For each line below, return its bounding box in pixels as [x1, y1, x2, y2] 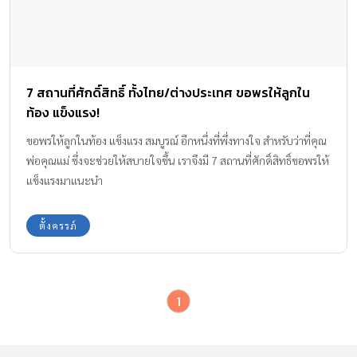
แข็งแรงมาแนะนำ [26, 172, 103, 187]
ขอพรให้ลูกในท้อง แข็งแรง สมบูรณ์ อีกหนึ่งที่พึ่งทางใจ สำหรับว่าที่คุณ [26, 132, 327, 147]
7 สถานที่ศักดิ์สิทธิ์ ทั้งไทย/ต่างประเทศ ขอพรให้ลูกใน [26, 82, 310, 102]
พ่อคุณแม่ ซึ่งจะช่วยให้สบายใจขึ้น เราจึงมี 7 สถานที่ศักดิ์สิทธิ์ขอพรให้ [26, 152, 329, 167]
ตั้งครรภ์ [39, 218, 77, 232]
